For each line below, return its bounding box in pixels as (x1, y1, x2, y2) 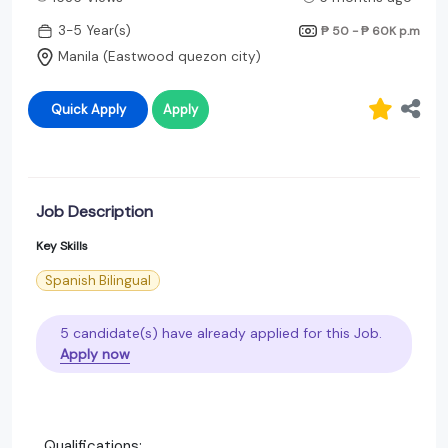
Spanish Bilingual (45, 271, 151, 289)
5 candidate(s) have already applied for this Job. (60, 323, 382, 342)
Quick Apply (90, 100, 126, 118)
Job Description (36, 200, 153, 222)
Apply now (60, 344, 130, 363)
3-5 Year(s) (58, 22, 131, 40)
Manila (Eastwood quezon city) (58, 48, 261, 66)
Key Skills (36, 237, 88, 254)
